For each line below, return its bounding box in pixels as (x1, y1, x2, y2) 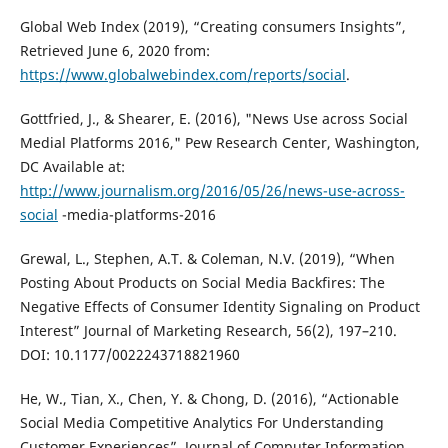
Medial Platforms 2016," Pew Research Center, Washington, (19, 133, 420, 153)
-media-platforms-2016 (57, 205, 216, 225)
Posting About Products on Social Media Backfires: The (19, 273, 385, 293)
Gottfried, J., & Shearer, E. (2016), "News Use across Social (19, 109, 408, 129)
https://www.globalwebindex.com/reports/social (19, 65, 346, 85)
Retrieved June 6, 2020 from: (19, 41, 210, 61)
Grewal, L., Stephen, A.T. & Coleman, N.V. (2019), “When (19, 249, 395, 269)
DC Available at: (19, 157, 125, 177)
